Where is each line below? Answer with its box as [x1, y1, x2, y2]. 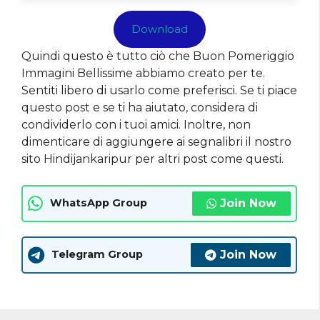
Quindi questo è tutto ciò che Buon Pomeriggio [21, 49, 294, 63]
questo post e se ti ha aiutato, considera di [21, 100, 258, 114]
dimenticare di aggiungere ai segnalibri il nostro [21, 134, 291, 149]
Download [131, 21, 188, 36]
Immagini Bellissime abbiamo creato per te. [21, 66, 265, 80]
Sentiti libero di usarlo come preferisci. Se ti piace [21, 83, 297, 97]
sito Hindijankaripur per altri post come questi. [21, 151, 284, 166]
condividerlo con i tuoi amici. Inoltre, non [21, 117, 251, 131]
